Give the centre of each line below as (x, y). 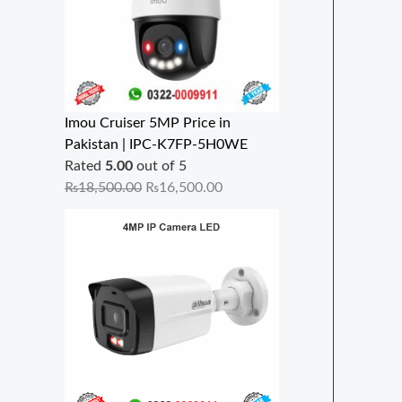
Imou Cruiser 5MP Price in (148, 123)
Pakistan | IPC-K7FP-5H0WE (156, 145)
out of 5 (160, 166)
